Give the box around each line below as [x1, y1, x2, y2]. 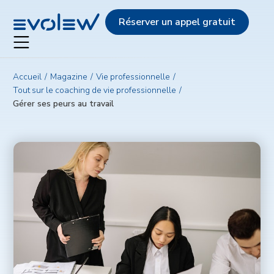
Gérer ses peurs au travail [19, 98, 114, 109]
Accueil [19, 71, 42, 83]
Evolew [13, 7, 47, 20]
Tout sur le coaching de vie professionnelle [18, 84, 177, 96]
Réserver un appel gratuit [118, 15, 235, 29]
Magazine [57, 71, 88, 83]
